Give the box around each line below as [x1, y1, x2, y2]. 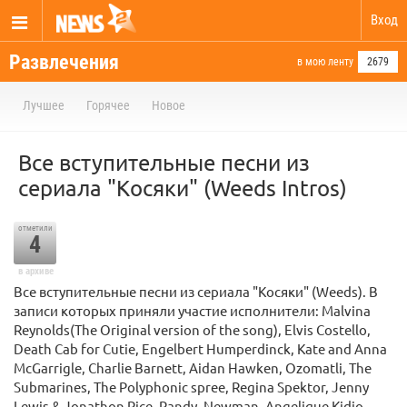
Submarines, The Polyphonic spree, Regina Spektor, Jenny [14, 378, 369, 395]
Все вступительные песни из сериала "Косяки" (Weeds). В [14, 283, 378, 300]
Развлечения [9, 51, 119, 74]
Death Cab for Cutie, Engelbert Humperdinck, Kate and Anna [14, 340, 387, 357]
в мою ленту [297, 55, 353, 68]
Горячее [86, 98, 130, 113]
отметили [17, 223, 53, 233]
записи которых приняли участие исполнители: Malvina [14, 302, 371, 319]
